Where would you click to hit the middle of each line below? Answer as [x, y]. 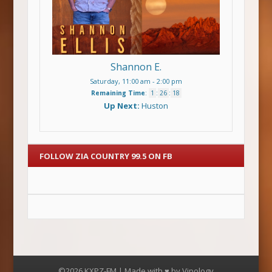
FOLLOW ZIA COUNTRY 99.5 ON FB [106, 156]
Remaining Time [118, 93]
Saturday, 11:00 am [120, 81]
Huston [155, 106]
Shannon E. [136, 67]
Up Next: [123, 106]
